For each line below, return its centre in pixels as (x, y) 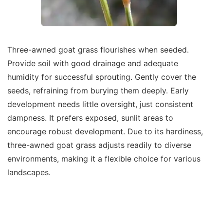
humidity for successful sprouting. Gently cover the (102, 77)
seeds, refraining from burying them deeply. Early (98, 91)
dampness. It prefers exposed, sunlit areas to (90, 118)
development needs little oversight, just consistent (100, 104)
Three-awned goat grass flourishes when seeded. (98, 50)
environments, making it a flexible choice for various (104, 159)
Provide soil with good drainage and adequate (93, 63)
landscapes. (29, 172)
